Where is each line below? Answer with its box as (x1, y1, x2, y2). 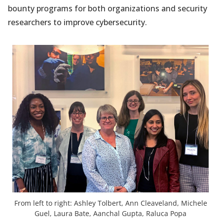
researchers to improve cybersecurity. (8, 17, 147, 28)
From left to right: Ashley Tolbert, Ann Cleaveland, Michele (14, 198, 207, 208)
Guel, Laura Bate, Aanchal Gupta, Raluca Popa (35, 209, 186, 219)
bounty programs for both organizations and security (8, 3, 207, 14)
